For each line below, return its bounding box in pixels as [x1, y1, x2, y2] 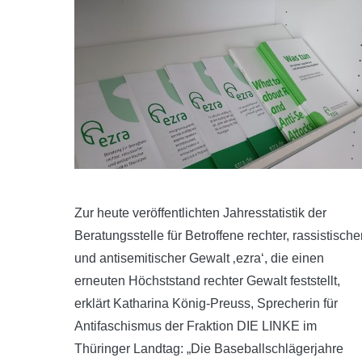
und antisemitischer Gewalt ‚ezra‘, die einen [74, 251, 324, 265]
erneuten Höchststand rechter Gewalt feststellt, [74, 274, 340, 288]
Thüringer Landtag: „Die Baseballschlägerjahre [74, 342, 343, 356]
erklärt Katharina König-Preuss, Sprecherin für [74, 297, 338, 310]
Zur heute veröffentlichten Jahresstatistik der [74, 206, 326, 220]
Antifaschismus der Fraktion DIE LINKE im [74, 319, 317, 333]
